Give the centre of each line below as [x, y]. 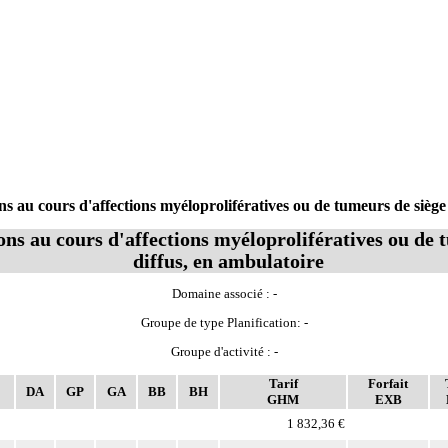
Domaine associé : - [224, 294]
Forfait [388, 384]
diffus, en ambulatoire [229, 262]
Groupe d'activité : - [224, 352]
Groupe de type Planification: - [224, 323]
